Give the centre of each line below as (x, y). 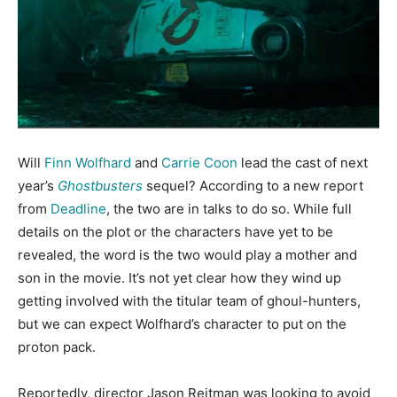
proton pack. (57, 346)
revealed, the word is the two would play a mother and (187, 254)
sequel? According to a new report (253, 185)
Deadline (78, 208)
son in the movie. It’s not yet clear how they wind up (179, 277)
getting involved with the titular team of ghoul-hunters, (189, 300)
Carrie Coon (199, 162)
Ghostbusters (100, 185)
